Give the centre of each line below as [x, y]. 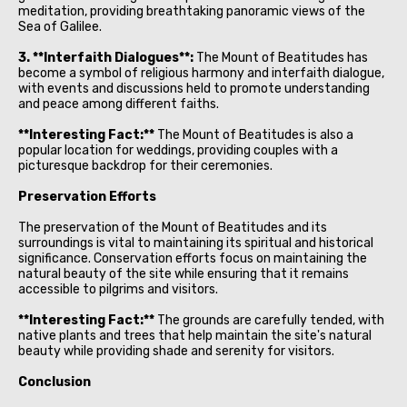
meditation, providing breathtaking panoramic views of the [192, 11]
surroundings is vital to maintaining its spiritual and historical [196, 243]
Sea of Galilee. [60, 26]
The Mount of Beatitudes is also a [254, 134]
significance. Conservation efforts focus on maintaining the [193, 258]
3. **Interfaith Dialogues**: [106, 57]
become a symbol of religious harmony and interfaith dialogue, [201, 73]
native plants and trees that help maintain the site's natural [195, 335]
